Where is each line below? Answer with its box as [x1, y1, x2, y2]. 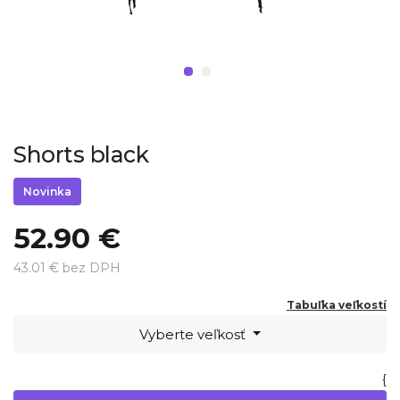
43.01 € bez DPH [13, 260, 121, 276]
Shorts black [13, 141, 148, 168]
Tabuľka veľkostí [287, 298, 387, 312]
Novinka [23, 185, 71, 198]
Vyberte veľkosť [139, 325, 246, 343]
